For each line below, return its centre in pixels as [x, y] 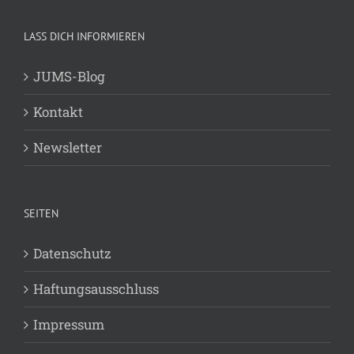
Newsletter [68, 147]
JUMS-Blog [69, 76]
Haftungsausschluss [96, 288]
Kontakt [58, 111]
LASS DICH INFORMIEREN [84, 36]
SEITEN [41, 213]
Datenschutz [72, 253]
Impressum [69, 324]
